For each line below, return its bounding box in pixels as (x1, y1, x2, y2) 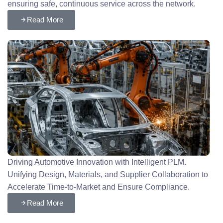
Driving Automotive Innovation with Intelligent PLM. (7, 158, 187, 167)
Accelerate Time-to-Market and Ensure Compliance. (7, 183, 190, 192)
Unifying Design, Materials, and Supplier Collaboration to (7, 170, 209, 179)
